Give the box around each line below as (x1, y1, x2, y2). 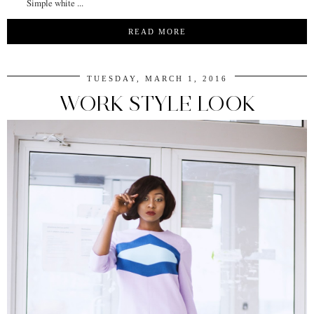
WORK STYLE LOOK (58, 90, 256, 117)
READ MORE (128, 27, 186, 36)
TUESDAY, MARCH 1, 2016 (86, 74, 228, 83)
